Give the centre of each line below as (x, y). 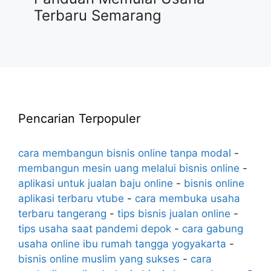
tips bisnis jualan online (174, 213)
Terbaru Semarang (98, 16)
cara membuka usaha (188, 198)
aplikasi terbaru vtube (71, 198)
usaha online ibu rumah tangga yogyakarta (122, 243)
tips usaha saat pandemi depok (95, 228)
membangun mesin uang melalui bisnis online (129, 168)
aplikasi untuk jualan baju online (96, 183)
